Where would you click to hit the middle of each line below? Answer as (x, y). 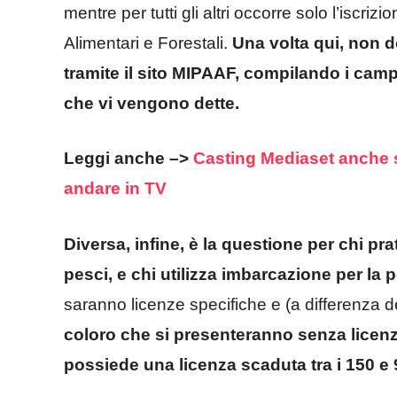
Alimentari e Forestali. (148, 43)
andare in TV (115, 189)
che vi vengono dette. (154, 103)
